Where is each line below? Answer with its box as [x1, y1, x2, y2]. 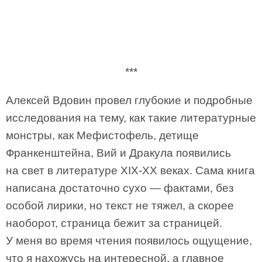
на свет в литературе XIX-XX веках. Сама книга [6, 164, 255, 177]
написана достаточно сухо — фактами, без [6, 182, 234, 194]
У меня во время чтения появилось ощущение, [6, 235, 252, 247]
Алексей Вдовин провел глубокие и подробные [6, 94, 253, 106]
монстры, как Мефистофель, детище [6, 129, 199, 142]
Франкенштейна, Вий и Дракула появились [6, 147, 231, 159]
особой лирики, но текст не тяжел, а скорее [6, 199, 234, 212]
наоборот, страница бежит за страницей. [6, 217, 222, 229]
